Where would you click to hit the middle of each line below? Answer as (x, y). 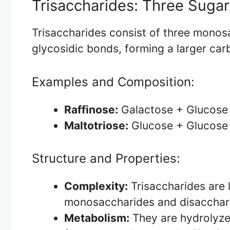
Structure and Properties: (106, 159)
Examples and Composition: (113, 82)
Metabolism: (97, 218)
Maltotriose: (96, 125)
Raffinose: (91, 109)
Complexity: (96, 186)
